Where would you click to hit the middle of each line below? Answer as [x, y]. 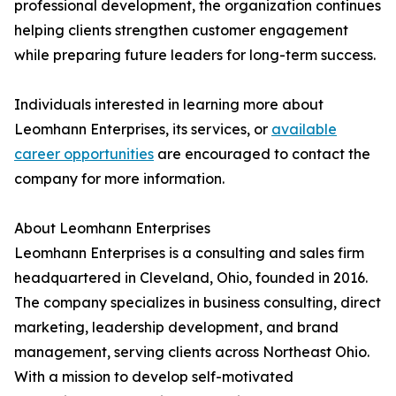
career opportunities [84, 154]
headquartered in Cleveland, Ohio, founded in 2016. [191, 278]
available [304, 129]
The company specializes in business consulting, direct [198, 303]
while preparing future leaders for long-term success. [195, 55]
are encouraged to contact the [262, 154]
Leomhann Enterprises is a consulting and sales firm [189, 253]
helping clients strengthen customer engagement [181, 30]
